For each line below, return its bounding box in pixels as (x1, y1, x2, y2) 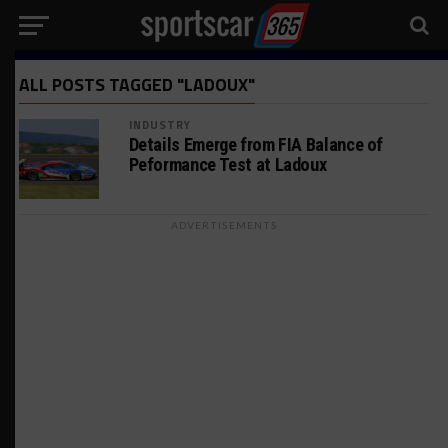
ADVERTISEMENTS (171, 219, 277, 231)
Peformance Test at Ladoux (128, 154, 327, 175)
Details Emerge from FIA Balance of (128, 134, 384, 155)
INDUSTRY (128, 116, 192, 133)
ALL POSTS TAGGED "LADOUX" (18, 71, 255, 98)
